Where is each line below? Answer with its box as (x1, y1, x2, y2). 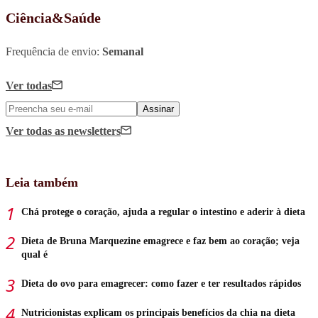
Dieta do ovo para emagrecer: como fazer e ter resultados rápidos (21, 278, 301, 289)
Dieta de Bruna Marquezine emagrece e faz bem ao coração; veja (21, 235, 300, 246)
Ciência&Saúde (6, 9, 101, 26)
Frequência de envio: (6, 45, 102, 57)
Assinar (143, 103, 174, 114)
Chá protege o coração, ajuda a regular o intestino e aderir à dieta (21, 206, 305, 217)
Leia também (6, 175, 78, 190)
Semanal (102, 45, 143, 57)
